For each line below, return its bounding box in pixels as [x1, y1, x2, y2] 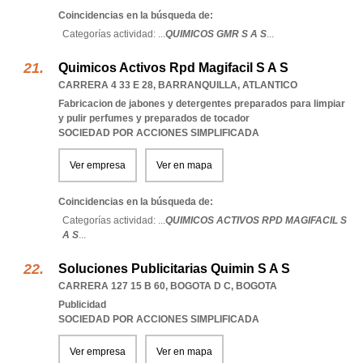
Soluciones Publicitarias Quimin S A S [58, 262, 290, 275]
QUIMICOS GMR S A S [165, 28, 267, 40]
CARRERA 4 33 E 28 [58, 79, 153, 91]
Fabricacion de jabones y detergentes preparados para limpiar [58, 98, 345, 109]
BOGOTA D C [170, 280, 231, 292]
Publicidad [58, 299, 106, 310]
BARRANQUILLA [158, 79, 237, 91]
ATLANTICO [242, 79, 297, 91]
